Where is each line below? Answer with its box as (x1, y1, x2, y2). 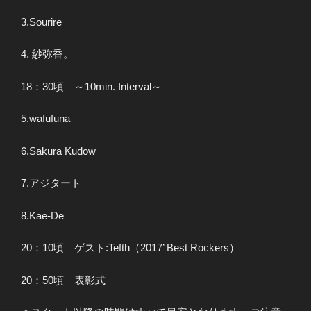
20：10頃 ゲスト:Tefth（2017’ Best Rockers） (21, 242, 239, 254)
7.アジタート (21, 177, 81, 190)
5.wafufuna (21, 112, 70, 125)
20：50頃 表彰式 (21, 274, 106, 286)
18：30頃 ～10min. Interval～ (21, 80, 162, 92)
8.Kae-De (21, 209, 64, 221)
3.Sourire (21, 15, 62, 28)
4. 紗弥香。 (21, 48, 74, 60)
